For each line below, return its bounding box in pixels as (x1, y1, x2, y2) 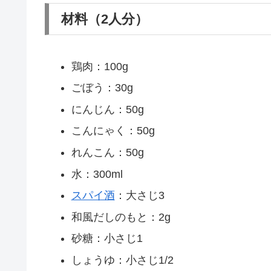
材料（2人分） (61, 11, 148, 27)
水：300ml (71, 168, 123, 180)
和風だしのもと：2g (71, 211, 171, 223)
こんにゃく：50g (71, 125, 155, 137)
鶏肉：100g (71, 60, 128, 73)
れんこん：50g (71, 146, 144, 158)
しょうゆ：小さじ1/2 (71, 253, 174, 266)
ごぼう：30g (71, 82, 133, 94)
